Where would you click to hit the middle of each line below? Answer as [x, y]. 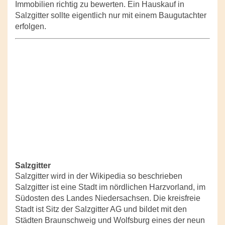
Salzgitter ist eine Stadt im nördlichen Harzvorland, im [110, 187]
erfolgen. [31, 26]
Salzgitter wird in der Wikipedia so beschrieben [99, 176]
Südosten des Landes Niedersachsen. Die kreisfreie [108, 198]
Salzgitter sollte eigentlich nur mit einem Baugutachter [111, 15]
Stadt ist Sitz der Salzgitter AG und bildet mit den [101, 209]
